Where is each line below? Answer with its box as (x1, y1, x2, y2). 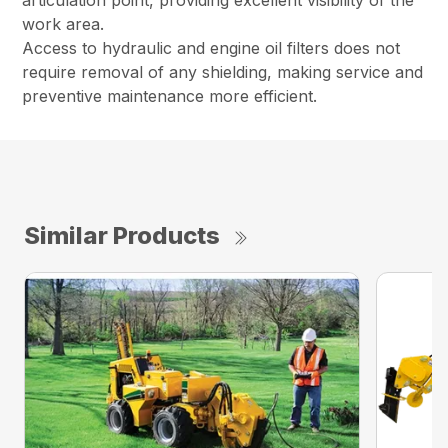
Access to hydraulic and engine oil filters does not (22, 38, 401, 59)
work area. (22, 14, 105, 35)
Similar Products (24, 221, 220, 251)
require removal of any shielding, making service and (22, 62, 424, 83)
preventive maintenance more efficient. (22, 86, 318, 107)
